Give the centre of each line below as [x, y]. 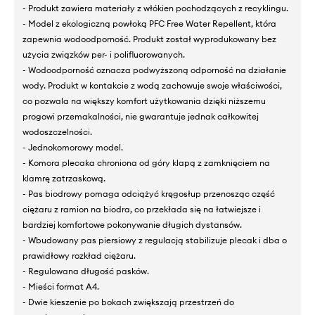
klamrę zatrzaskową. [64, 178]
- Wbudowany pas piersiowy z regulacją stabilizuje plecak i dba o [155, 240]
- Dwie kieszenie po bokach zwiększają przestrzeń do [128, 302]
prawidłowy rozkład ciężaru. [79, 255]
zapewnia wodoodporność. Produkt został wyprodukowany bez [149, 39]
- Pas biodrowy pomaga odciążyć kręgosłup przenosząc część [149, 193]
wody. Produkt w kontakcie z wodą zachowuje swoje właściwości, [152, 85]
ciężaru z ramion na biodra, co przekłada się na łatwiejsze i [142, 209]
